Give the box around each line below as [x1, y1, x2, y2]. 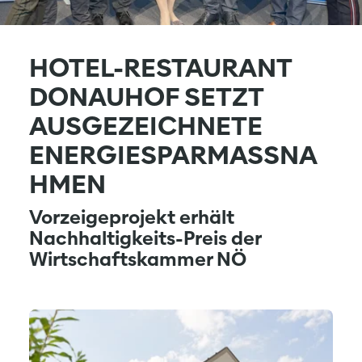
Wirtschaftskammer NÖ [29, 246, 246, 271]
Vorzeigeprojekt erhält [29, 204, 234, 229]
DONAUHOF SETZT [29, 80, 263, 113]
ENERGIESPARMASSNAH [29, 138, 318, 171]
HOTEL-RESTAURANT [29, 51, 292, 84]
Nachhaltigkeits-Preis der [29, 225, 261, 250]
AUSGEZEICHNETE [29, 109, 263, 142]
